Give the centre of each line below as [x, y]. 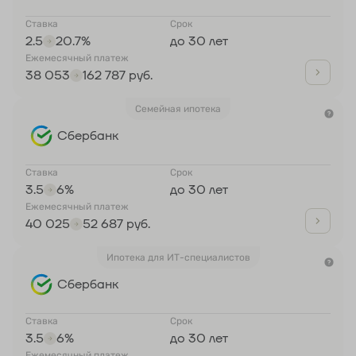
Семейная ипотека [178, 109]
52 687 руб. [116, 224]
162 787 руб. [118, 76]
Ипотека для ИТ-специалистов [178, 258]
